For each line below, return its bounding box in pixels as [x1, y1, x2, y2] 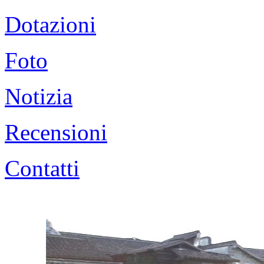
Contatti [5, 156, 80, 181]
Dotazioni [5, 12, 96, 37]
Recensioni [5, 120, 107, 145]
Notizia [5, 84, 72, 109]
